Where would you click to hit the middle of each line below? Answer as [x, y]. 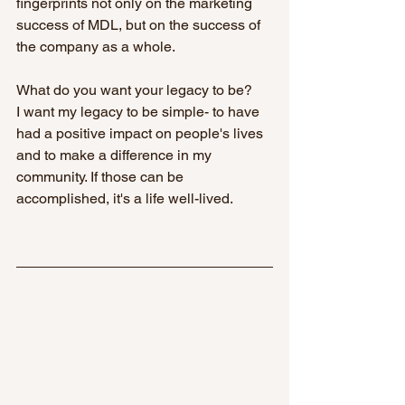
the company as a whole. [96, 47]
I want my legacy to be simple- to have [140, 112]
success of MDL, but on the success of [140, 25]
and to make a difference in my [116, 155]
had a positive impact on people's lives [141, 134]
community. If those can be [102, 177]
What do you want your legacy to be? [134, 90]
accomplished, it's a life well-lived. [125, 199]
